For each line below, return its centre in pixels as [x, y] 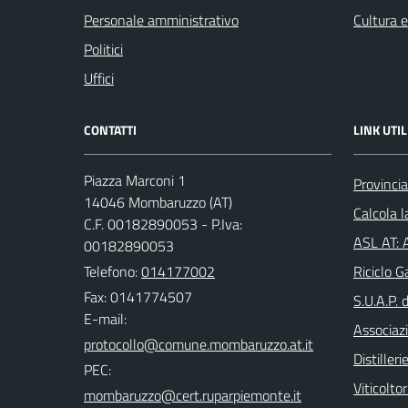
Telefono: [112, 271]
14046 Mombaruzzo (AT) [158, 202]
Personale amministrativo [161, 20]
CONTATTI [110, 129]
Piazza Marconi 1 [135, 180]
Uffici [99, 78]
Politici [103, 49]
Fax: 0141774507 [138, 296]
